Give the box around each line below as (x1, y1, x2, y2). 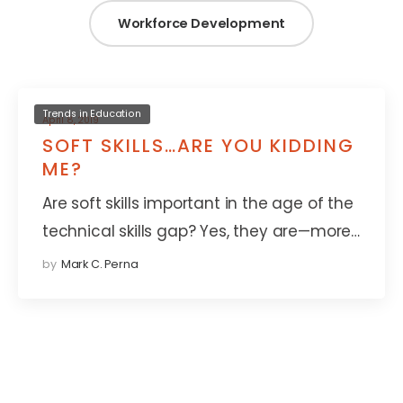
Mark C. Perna (60, 256, 139, 273)
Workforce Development (117, 14, 286, 33)
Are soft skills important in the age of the (42, 192, 354, 214)
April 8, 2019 (42, 113, 99, 128)
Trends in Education (43, 107, 141, 121)
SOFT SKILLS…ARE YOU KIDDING (42, 132, 354, 158)
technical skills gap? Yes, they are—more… (42, 219, 361, 242)
